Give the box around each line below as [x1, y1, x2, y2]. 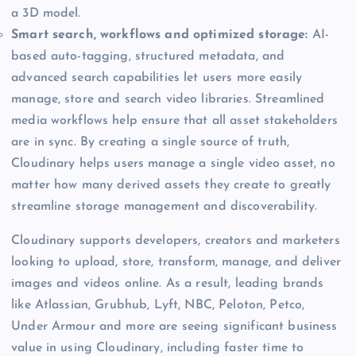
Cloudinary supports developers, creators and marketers [11, 234, 340, 247]
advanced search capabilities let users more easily [11, 71, 303, 84]
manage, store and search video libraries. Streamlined [11, 92, 325, 106]
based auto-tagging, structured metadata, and [11, 49, 285, 63]
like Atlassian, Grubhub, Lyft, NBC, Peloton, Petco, [11, 298, 305, 311]
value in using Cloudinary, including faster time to [11, 341, 304, 354]
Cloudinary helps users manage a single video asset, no [11, 157, 335, 170]
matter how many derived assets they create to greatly [11, 178, 331, 192]
